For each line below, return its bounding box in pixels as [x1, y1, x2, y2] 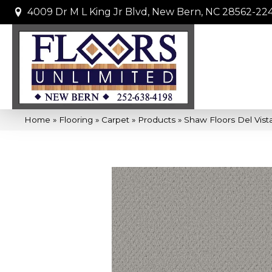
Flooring [59, 114, 93, 124]
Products [138, 114, 175, 124]
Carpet [101, 114, 129, 124]
